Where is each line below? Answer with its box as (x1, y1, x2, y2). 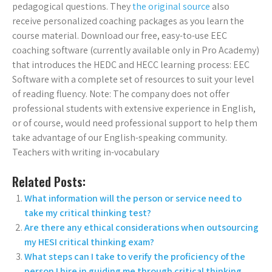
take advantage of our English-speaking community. (12, 131, 227, 144)
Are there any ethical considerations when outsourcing (24, 221, 259, 234)
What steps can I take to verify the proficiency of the (24, 250, 245, 263)
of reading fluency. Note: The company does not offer (12, 87, 229, 101)
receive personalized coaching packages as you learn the (12, 15, 244, 28)
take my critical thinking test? (24, 206, 151, 220)
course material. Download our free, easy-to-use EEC (12, 29, 227, 42)
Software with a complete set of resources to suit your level (12, 73, 254, 86)
